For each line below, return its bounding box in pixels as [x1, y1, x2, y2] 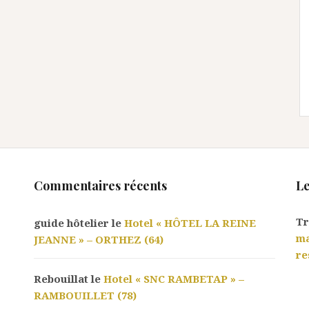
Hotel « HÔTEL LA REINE [124, 216, 256, 230]
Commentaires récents [34, 177, 167, 194]
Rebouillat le [34, 272, 103, 286]
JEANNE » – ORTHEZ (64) [34, 232, 163, 246]
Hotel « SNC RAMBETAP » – [103, 272, 244, 286]
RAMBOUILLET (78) [34, 288, 137, 302]
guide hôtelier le [34, 216, 124, 230]
